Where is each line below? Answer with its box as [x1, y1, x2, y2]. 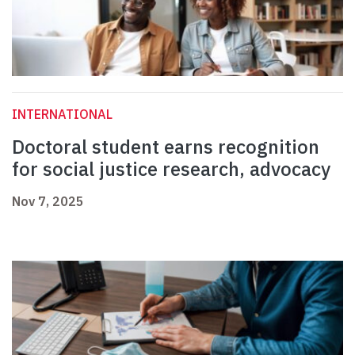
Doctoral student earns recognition [12, 134, 319, 160]
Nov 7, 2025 [12, 193, 84, 210]
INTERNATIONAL [12, 106, 113, 123]
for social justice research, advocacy [12, 156, 330, 182]
